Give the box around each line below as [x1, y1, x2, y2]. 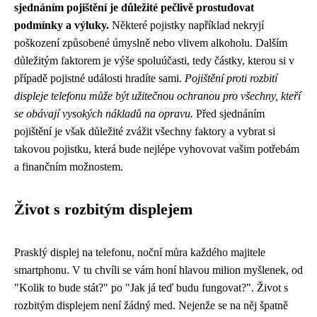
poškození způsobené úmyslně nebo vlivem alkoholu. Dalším [14, 37, 287, 49]
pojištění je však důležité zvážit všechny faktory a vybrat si [14, 125, 275, 137]
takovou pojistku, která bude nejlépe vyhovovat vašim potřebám [14, 143, 299, 155]
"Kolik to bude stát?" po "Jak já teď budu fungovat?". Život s [14, 282, 288, 294]
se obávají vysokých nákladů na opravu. [14, 108, 193, 120]
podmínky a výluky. [14, 19, 109, 31]
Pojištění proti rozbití [185, 72, 277, 84]
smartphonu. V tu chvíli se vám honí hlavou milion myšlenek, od [14, 264, 303, 276]
